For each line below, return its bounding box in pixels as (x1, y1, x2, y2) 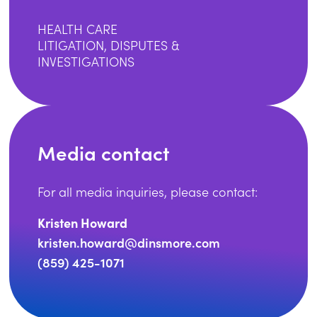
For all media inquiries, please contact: (38, 183, 258, 200)
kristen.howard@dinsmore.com (38, 234, 221, 251)
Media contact (38, 139, 171, 166)
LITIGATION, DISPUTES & (38, 37, 180, 54)
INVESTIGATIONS (38, 53, 135, 70)
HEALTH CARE (38, 21, 118, 38)
